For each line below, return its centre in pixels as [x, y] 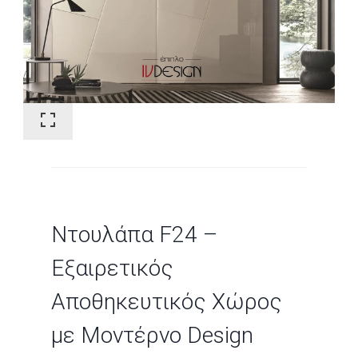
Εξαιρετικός [112, 268]
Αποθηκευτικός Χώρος [167, 301]
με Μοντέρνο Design [152, 335]
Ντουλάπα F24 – [134, 234]
